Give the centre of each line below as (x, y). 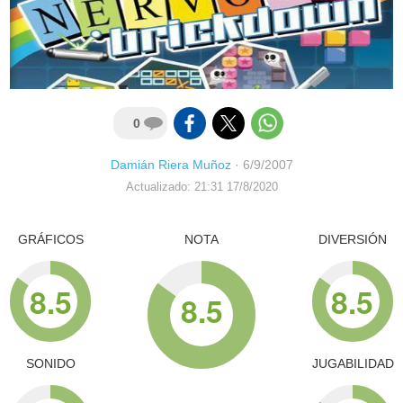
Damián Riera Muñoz (170, 165)
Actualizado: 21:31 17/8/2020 (201, 188)
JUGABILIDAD (353, 364)
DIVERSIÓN (352, 240)
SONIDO (50, 364)
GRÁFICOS (50, 240)
